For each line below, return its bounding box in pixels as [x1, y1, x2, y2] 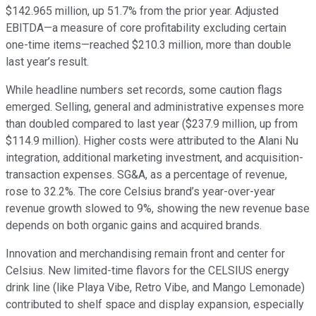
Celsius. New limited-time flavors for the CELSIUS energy [6, 264, 289, 278]
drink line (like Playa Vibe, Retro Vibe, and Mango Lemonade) [6, 281, 305, 295]
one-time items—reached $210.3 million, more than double [6, 38, 291, 52]
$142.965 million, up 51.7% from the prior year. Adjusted [6, 4, 279, 18]
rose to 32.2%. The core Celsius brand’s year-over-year [6, 185, 275, 199]
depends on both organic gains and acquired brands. [6, 219, 262, 233]
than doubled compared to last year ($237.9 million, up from [6, 117, 298, 131]
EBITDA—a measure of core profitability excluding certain [6, 21, 286, 35]
